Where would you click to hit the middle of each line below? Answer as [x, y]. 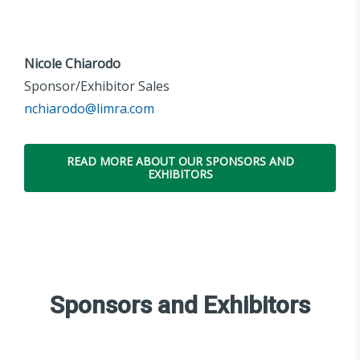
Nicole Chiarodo [72, 64]
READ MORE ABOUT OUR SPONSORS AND [180, 162]
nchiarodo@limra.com [89, 109]
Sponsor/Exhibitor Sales [97, 86]
